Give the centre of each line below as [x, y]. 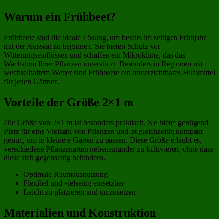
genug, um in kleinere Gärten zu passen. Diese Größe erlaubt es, [103, 140]
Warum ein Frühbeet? [60, 16]
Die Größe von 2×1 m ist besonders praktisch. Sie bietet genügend [106, 123]
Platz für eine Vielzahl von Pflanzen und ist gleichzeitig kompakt [103, 131]
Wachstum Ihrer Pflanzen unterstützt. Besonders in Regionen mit [103, 64]
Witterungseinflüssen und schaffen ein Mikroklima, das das [95, 55]
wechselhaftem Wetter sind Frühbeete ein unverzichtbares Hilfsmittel [109, 72]
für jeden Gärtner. [31, 81]
